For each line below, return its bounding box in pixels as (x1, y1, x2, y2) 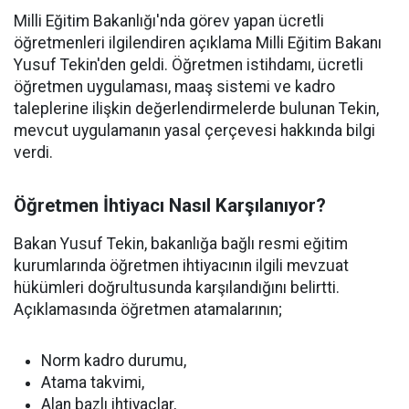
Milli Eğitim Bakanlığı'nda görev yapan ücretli (14, 12, 324, 30)
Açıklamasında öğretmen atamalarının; (14, 300, 282, 319)
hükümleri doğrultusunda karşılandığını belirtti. (14, 278, 340, 297)
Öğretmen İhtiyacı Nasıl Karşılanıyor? (14, 194, 326, 216)
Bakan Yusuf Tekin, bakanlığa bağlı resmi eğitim (14, 235, 348, 253)
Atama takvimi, (41, 373, 144, 392)
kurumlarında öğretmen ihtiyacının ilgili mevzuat (14, 257, 349, 275)
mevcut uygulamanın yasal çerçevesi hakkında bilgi (14, 121, 375, 140)
